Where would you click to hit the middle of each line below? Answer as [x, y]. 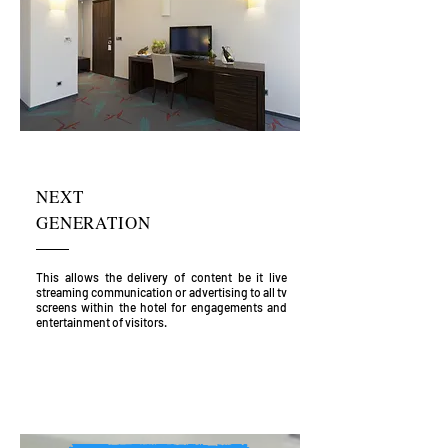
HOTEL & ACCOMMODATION [154, 373]
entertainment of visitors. [102, 322]
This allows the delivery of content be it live [161, 277]
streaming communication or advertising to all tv [161, 292]
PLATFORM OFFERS [112, 400]
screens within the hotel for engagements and [161, 307]
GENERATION [93, 222]
